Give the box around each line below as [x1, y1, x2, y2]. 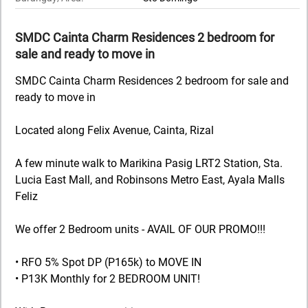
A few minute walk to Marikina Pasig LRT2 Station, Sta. [15, 156, 283, 170]
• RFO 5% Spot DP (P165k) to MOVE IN [15, 255, 201, 269]
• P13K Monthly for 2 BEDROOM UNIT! [15, 272, 200, 285]
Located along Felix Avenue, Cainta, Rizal [15, 123, 214, 137]
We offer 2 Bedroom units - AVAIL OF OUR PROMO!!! [15, 222, 265, 236]
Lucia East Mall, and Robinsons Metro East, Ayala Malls [15, 173, 285, 186]
